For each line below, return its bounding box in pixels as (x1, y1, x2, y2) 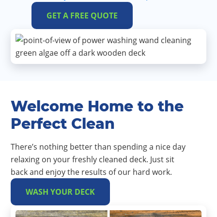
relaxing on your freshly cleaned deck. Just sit (11, 154, 174, 165)
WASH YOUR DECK (26, 186, 95, 198)
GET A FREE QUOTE (46, 10, 118, 21)
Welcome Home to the (11, 97, 184, 116)
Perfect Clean (11, 115, 115, 133)
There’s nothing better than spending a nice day (11, 141, 186, 153)
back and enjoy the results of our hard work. (11, 167, 172, 178)
